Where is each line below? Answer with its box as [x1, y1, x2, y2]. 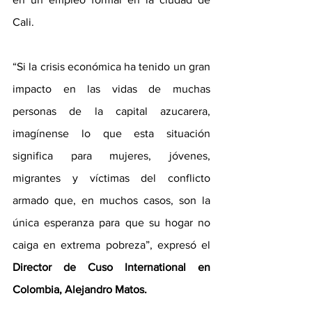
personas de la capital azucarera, [13, 105, 210, 118]
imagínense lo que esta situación [13, 127, 210, 140]
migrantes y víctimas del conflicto [13, 172, 210, 185]
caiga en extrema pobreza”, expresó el [13, 239, 210, 251]
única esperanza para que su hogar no [13, 217, 210, 229]
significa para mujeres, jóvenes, [13, 150, 210, 162]
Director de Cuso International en [13, 261, 210, 274]
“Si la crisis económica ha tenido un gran [13, 61, 210, 73]
